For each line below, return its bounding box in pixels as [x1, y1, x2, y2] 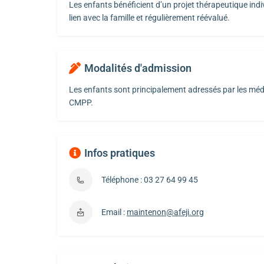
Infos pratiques [84, 147, 155, 160]
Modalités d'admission [84, 62, 192, 75]
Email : [101, 207, 127, 217]
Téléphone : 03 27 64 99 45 [101, 175, 198, 185]
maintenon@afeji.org [127, 207, 204, 217]
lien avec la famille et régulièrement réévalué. [69, 13, 230, 23]
